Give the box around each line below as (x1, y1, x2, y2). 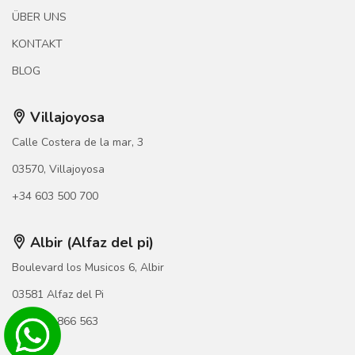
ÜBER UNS (12, 10, 67, 25)
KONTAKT (12, 36, 63, 52)
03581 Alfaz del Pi (12, 287, 104, 303)
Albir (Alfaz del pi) (26, 233, 154, 253)
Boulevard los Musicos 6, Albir (12, 260, 164, 276)
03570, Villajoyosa (12, 162, 105, 177)
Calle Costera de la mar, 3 (12, 135, 143, 151)
